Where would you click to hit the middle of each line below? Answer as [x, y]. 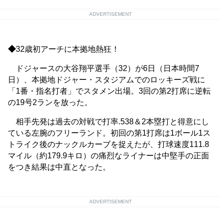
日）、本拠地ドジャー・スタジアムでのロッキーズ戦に [107, 80]
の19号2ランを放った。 [50, 103]
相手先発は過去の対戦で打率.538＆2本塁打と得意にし [109, 122]
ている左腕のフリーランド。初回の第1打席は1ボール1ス [109, 133]
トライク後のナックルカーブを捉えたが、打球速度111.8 [109, 145]
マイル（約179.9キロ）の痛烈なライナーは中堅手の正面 [109, 156]
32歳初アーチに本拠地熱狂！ [68, 49]
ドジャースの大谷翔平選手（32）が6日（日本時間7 [104, 69]
